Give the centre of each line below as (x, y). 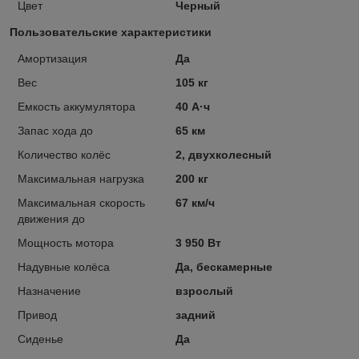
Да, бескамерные (224, 266)
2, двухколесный (223, 154)
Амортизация (52, 58)
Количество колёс (64, 154)
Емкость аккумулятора (77, 106)
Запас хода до (55, 130)
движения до (51, 218)
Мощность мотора (66, 242)
